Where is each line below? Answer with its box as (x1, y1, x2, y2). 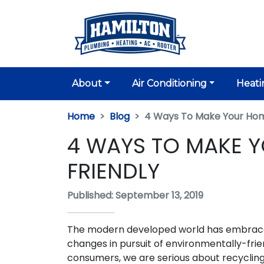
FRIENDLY (67, 156, 160, 186)
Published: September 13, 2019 (67, 189, 203, 202)
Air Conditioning (131, 78, 207, 89)
